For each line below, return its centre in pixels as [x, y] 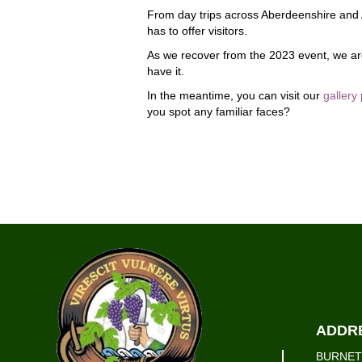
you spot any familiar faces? [219, 112]
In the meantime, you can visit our [235, 95]
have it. [166, 71]
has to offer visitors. [197, 31]
